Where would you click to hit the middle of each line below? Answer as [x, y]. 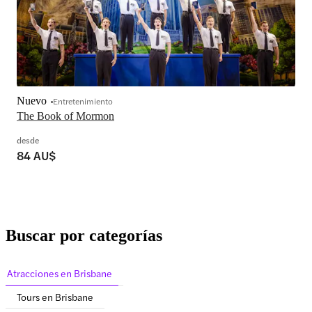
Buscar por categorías [84, 236]
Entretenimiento [83, 101]
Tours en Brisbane [55, 296]
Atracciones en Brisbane [60, 273]
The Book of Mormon [65, 116]
